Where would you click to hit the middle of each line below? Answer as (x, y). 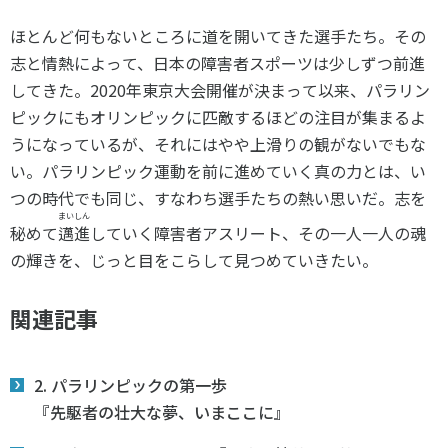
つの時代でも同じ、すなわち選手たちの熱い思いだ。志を (218, 198)
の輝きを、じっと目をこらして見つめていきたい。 (194, 260)
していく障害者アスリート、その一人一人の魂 (258, 233)
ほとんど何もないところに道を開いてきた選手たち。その (218, 36)
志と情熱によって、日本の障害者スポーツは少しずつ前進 (217, 63)
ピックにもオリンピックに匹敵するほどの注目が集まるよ (218, 117)
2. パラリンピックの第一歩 (130, 385)
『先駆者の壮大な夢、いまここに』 (162, 412)
